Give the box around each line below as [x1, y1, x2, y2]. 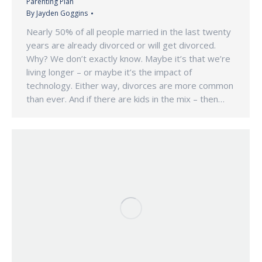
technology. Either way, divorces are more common [26, 80, 233, 92]
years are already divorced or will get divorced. [26, 39, 216, 51]
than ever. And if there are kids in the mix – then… [26, 93, 225, 105]
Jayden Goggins [36, 8, 88, 19]
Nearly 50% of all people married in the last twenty [26, 26, 231, 38]
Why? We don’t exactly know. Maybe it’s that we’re [26, 53, 230, 65]
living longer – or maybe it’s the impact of [26, 66, 192, 78]
